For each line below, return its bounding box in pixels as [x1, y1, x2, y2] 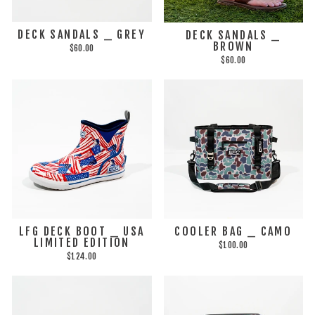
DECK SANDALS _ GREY [18, 27, 146, 42]
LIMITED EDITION [33, 236, 130, 250]
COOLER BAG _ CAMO [174, 224, 292, 238]
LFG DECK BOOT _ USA [18, 224, 145, 238]
